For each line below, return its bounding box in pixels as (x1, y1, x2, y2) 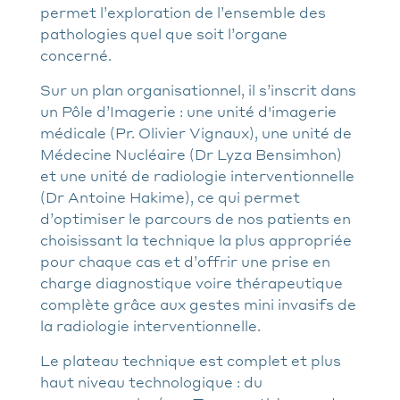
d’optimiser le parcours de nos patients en (40, 208, 351, 228)
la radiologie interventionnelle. (40, 315, 261, 335)
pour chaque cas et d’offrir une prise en (40, 251, 330, 271)
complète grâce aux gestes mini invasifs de (40, 294, 356, 313)
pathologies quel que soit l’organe (40, 23, 287, 43)
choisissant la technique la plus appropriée (40, 229, 352, 249)
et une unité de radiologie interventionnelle (40, 165, 354, 185)
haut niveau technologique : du (40, 371, 262, 391)
